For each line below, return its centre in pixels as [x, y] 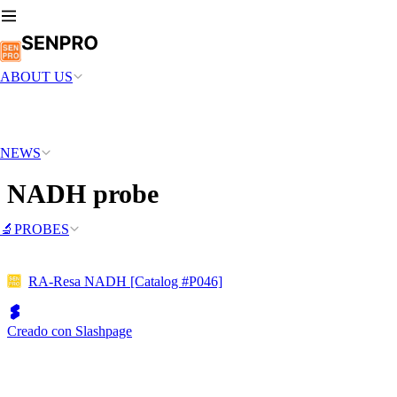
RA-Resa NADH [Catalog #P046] [125, 281]
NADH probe [83, 193]
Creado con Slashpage [70, 331]
